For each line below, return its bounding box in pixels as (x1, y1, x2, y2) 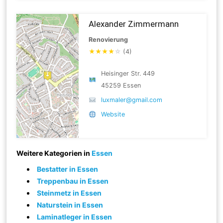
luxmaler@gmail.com (101, 96, 162, 104)
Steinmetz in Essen (37, 188, 102, 197)
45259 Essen (101, 81, 141, 89)
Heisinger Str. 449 (101, 69, 155, 77)
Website (101, 110, 125, 118)
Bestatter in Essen (37, 164, 99, 173)
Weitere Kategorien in (16, 148, 92, 157)
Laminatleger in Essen (37, 212, 112, 221)
